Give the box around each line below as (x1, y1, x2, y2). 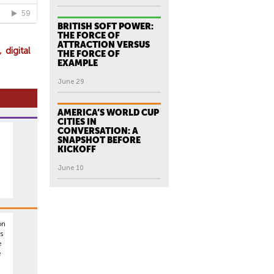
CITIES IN (57, 117, 97, 127)
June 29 (57, 78, 84, 86)
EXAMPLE (57, 58, 98, 68)
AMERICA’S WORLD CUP (57, 108, 159, 117)
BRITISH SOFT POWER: (57, 21, 154, 31)
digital (6, 45, 30, 56)
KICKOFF (57, 144, 96, 154)
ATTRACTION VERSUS (57, 40, 150, 50)
